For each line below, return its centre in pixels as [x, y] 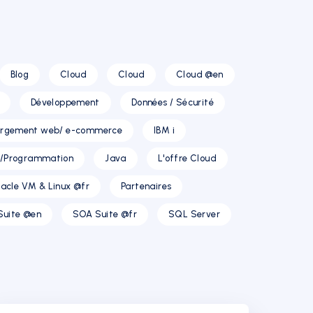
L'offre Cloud [187, 158]
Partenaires [146, 186]
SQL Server [194, 214]
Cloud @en [200, 74]
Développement [65, 102]
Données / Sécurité [172, 102]
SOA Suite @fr [105, 214]
